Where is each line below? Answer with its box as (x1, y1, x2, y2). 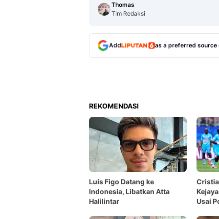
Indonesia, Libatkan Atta (89, 187, 170, 196)
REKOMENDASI (89, 102, 139, 110)
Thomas (111, 1, 134, 8)
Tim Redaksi (111, 10, 145, 17)
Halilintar (89, 197, 119, 205)
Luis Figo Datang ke (89, 177, 154, 186)
